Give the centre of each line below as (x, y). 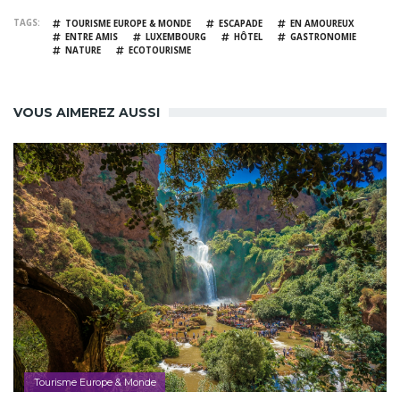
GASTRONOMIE (323, 37)
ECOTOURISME (160, 51)
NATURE (83, 51)
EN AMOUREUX (322, 24)
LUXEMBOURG (176, 37)
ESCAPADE (241, 24)
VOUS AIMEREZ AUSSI (87, 113)
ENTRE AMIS (92, 37)
